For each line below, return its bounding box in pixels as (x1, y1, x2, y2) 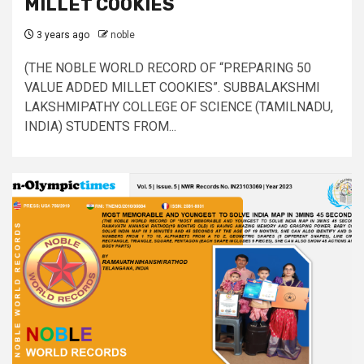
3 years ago (34, 29, 89, 41)
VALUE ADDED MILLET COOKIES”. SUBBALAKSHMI (24, 80, 320, 95)
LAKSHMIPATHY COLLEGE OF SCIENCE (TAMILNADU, (24, 99, 333, 115)
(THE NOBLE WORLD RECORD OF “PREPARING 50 (24, 60, 311, 76)
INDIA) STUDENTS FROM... (24, 119, 176, 134)
